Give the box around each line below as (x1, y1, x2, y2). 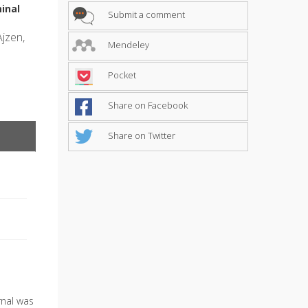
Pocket (105, 68, 136, 81)
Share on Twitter (105, 129, 175, 142)
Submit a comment (105, 8, 185, 21)
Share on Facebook (105, 98, 188, 111)
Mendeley (105, 38, 149, 51)
